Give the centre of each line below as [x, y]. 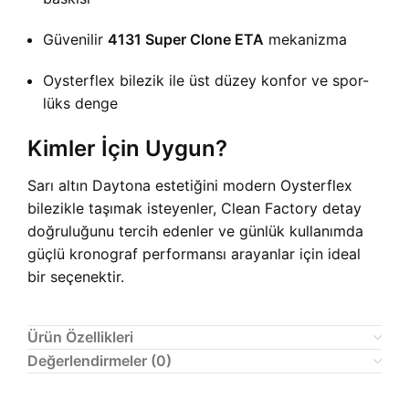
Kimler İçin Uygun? [127, 148]
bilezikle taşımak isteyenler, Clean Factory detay [194, 208]
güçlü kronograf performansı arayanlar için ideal [194, 254]
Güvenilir [75, 39]
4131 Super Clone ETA [186, 39]
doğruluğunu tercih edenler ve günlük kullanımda [195, 231]
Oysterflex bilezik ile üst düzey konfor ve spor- [206, 80]
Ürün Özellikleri [80, 337]
